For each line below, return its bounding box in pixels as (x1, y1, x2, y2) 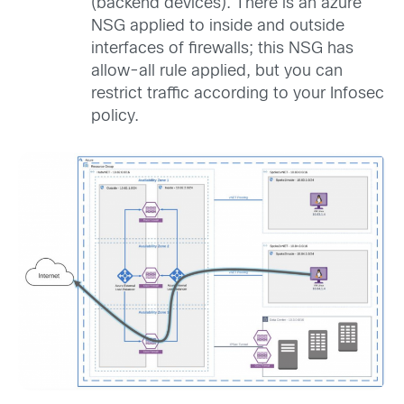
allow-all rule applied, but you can (91, 63, 343, 79)
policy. (91, 108, 139, 124)
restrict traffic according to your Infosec (91, 86, 384, 102)
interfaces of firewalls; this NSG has (91, 41, 353, 57)
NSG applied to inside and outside (91, 18, 344, 34)
